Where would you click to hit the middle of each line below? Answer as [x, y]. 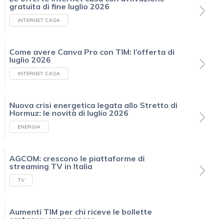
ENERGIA [29, 127]
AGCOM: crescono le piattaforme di [77, 158]
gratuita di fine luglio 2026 [59, 6]
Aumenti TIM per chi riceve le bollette [81, 212]
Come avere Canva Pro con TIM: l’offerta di [92, 52]
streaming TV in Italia [51, 166]
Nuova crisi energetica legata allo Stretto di [93, 105]
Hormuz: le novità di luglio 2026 [69, 113]
